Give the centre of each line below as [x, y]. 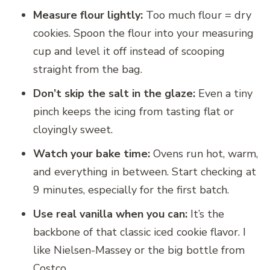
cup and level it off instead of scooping [129, 51]
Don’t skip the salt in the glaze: [114, 93]
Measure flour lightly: [88, 15]
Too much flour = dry [197, 15]
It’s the [206, 214]
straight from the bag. [88, 69]
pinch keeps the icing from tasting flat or [133, 111]
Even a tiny [224, 93]
